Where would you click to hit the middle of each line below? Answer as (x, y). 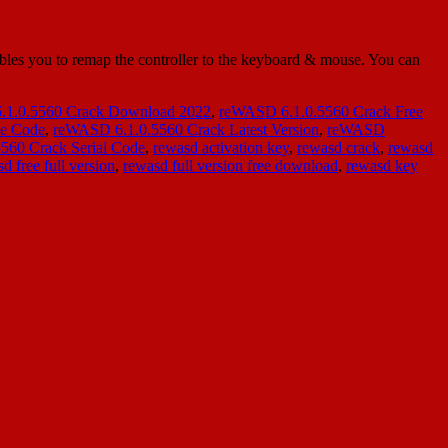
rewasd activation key (221, 147)
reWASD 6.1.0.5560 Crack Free (321, 111)
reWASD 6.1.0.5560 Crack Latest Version (186, 129)
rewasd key (382, 165)
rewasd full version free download (230, 165)
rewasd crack (338, 147)
